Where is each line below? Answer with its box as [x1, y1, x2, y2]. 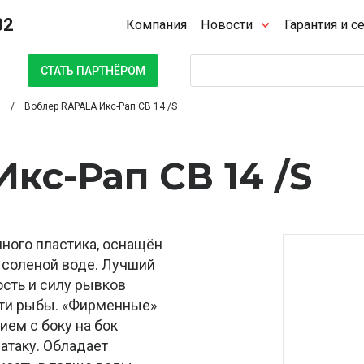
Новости [201, 17, 253, 32]
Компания [126, 17, 188, 32]
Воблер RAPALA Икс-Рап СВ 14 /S [24, 101, 177, 112]
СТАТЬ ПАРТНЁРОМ [41, 63, 145, 77]
